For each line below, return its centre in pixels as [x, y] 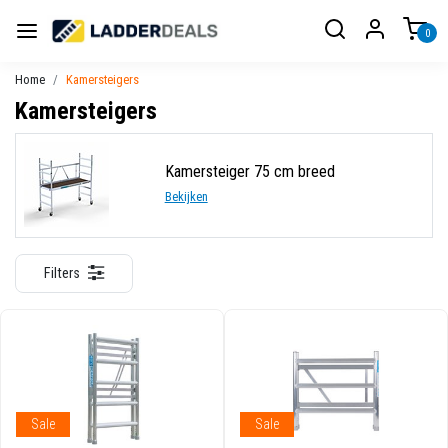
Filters [62, 273]
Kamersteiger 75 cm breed [249, 172]
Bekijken [186, 197]
